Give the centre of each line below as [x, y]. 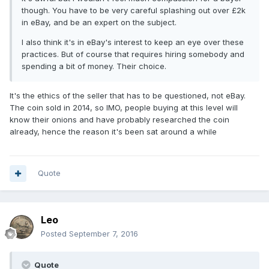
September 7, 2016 [104, 234]
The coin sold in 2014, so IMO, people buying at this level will [124, 108]
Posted [55, 234]
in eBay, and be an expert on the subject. [99, 23]
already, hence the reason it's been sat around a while [113, 132]
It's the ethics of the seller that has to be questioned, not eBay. [128, 96]
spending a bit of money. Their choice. [94, 66]
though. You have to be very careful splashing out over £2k [134, 11]
